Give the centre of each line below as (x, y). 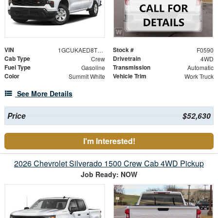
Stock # (123, 50)
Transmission (132, 67)
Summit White (87, 76)
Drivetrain (127, 59)
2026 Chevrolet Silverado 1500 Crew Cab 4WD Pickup (109, 163)
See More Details (45, 94)
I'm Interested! (109, 141)
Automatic (200, 68)
